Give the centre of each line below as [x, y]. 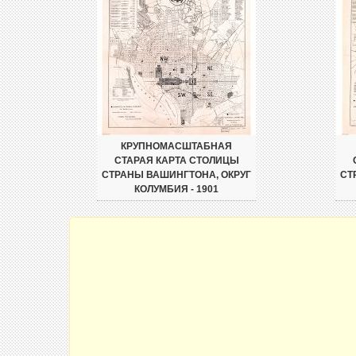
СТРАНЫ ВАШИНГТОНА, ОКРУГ [176, 175]
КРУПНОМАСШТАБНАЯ [176, 146]
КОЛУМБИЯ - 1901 [176, 189]
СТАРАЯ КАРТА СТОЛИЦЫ [176, 161]
